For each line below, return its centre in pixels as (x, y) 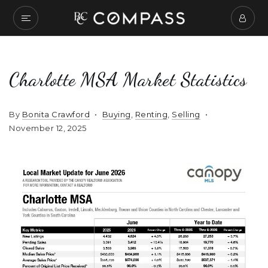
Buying (116, 114)
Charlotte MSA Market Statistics (128, 80)
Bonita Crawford (56, 114)
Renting (151, 114)
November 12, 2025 (48, 128)
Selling (186, 114)
